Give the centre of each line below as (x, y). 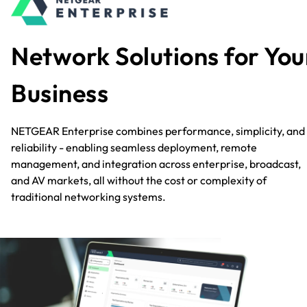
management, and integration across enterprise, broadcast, (156, 163)
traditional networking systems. (88, 196)
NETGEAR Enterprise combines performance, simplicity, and (158, 131)
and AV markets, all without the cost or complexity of (139, 180)
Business (60, 93)
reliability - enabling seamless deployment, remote (134, 147)
